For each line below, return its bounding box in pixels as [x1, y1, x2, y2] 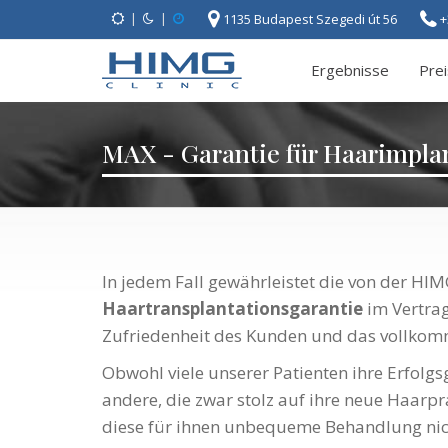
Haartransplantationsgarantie [102, 297, 363, 320]
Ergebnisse [311, 60, 389, 80]
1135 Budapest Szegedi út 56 [223, 10, 400, 28]
